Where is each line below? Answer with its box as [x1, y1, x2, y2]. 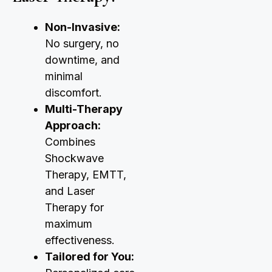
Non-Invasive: [45, 21, 120, 34]
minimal [45, 70, 83, 83]
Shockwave [45, 152, 104, 165]
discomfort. [45, 86, 102, 100]
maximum [45, 217, 92, 231]
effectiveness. [45, 234, 115, 247]
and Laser [45, 185, 95, 198]
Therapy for [45, 201, 104, 214]
